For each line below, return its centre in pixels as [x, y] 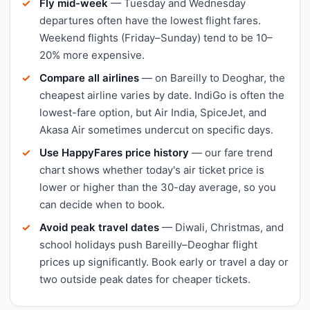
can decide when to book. [102, 204]
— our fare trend [231, 152]
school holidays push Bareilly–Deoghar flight [148, 244]
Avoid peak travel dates [99, 227]
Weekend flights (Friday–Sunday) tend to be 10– [156, 37]
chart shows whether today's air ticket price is [152, 170]
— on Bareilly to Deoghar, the [212, 77]
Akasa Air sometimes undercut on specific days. [156, 129]
